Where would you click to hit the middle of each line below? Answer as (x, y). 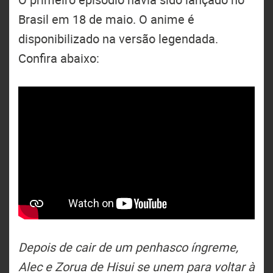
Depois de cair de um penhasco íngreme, (128, 247)
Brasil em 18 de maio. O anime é (106, 19)
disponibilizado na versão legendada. (118, 39)
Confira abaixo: (59, 58)
